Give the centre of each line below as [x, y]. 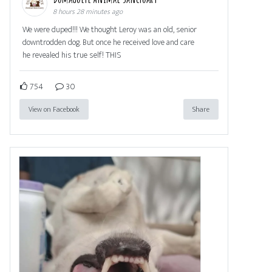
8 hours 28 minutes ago [88, 11]
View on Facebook [54, 109]
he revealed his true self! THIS [72, 55]
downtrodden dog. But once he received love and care [108, 42]
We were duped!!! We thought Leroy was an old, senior [110, 29]
